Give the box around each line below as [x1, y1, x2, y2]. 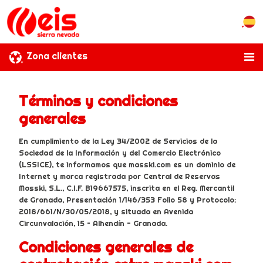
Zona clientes [26, 50, 87, 62]
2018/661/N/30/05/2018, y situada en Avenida [19, 206, 193, 216]
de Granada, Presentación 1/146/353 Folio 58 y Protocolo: [19, 194, 237, 204]
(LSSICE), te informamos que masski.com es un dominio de [19, 159, 235, 169]
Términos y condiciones [19, 92, 178, 110]
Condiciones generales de [19, 238, 193, 256]
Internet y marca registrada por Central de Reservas [19, 171, 220, 181]
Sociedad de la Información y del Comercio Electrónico [19, 147, 221, 157]
